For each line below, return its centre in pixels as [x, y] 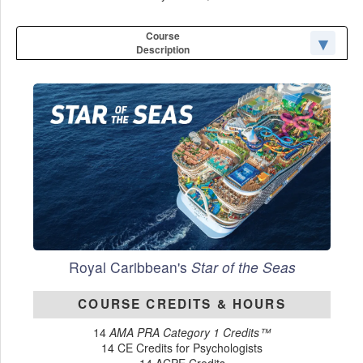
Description [162, 49]
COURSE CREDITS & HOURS [182, 303]
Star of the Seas [243, 267]
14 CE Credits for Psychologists [182, 348]
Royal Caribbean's [130, 267]
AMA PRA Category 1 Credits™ [190, 333]
